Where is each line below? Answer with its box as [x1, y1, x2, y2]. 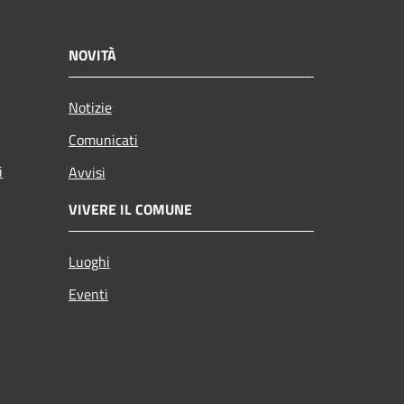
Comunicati [69, 128, 138, 151]
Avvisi [69, 161, 106, 183]
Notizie [69, 96, 112, 118]
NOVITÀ [69, 43, 116, 66]
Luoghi [69, 250, 110, 272]
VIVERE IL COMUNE [69, 197, 192, 220]
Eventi [69, 282, 108, 305]
